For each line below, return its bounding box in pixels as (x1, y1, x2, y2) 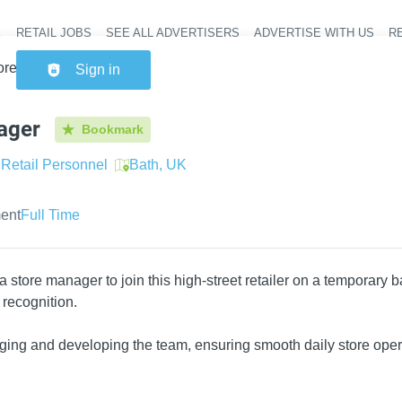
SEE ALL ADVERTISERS (106, 26, 240, 39)
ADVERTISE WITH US (254, 26, 375, 39)
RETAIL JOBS (16, 26, 92, 39)
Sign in (75, 62, 121, 77)
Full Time (21, 207, 80, 223)
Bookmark (82, 121, 144, 136)
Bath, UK (129, 157, 187, 172)
